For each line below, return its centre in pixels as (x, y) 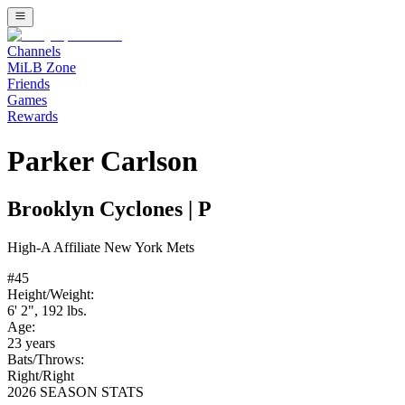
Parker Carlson (103, 160)
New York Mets (149, 248)
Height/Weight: (51, 295)
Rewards (33, 117)
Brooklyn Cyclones (95, 209)
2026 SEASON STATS (75, 392)
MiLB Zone (42, 68)
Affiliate (77, 248)
